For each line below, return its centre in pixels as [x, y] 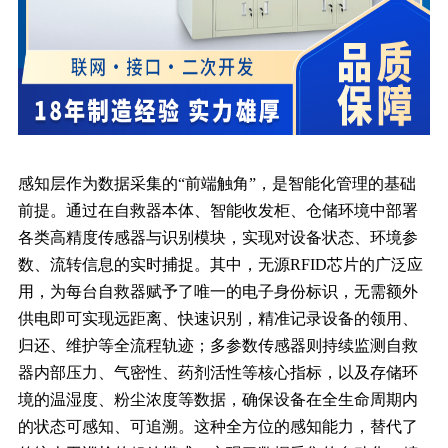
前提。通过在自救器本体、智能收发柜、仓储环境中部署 [217, 210]
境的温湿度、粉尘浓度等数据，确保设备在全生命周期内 [217, 399]
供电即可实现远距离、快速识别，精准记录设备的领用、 [217, 318]
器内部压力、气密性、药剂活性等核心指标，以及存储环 [217, 372]
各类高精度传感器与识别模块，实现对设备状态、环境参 [217, 237]
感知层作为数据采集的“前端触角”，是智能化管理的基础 [216, 183]
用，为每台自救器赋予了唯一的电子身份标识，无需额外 [217, 291]
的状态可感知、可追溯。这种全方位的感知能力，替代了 [217, 426]
